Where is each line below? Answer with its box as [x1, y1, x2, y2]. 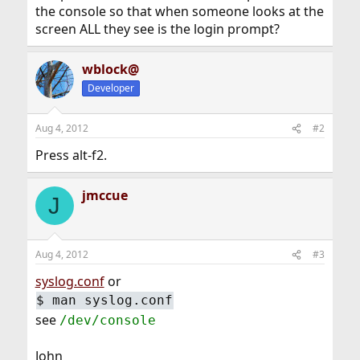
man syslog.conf [52, 292, 174, 308]
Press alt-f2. [35, 146, 107, 164]
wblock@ [81, 60, 139, 78]
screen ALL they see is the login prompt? [35, 20, 280, 38]
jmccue [81, 186, 128, 204]
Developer [87, 81, 134, 95]
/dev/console [59, 312, 156, 328]
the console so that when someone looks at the [35, 2, 324, 20]
